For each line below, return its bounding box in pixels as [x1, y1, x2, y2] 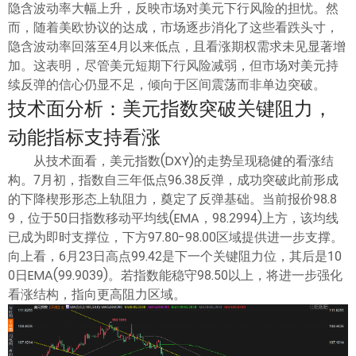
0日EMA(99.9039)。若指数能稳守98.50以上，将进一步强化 [8, 265, 342, 284]
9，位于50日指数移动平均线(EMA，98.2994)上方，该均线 [8, 208, 339, 227]
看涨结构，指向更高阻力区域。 [8, 284, 186, 304]
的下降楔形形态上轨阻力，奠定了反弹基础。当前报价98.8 [8, 189, 337, 208]
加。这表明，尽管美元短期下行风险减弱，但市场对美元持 [8, 56, 339, 75]
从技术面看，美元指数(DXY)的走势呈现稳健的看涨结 [33, 151, 334, 170]
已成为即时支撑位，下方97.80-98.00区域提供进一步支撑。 [8, 227, 343, 246]
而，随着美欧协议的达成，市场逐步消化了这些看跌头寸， [8, 17, 339, 37]
